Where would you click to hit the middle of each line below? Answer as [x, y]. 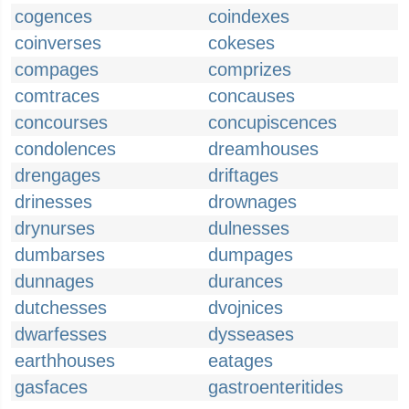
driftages [243, 175]
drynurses [55, 228]
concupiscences [273, 122]
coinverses [58, 43]
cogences [53, 16]
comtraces [57, 96]
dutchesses [61, 308]
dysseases [251, 334]
